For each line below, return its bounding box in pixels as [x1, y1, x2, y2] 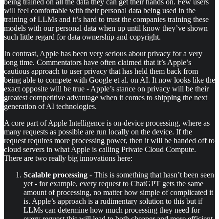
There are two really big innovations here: [4, 154, 132, 163]
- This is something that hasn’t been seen [88, 171, 214, 179]
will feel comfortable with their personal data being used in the [4, 6, 196, 15]
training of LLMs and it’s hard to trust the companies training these [4, 15, 209, 24]
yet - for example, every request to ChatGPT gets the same [23, 179, 203, 188]
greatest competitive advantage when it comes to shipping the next [4, 93, 207, 102]
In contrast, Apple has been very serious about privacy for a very [4, 49, 202, 58]
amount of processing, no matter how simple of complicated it [23, 188, 213, 197]
